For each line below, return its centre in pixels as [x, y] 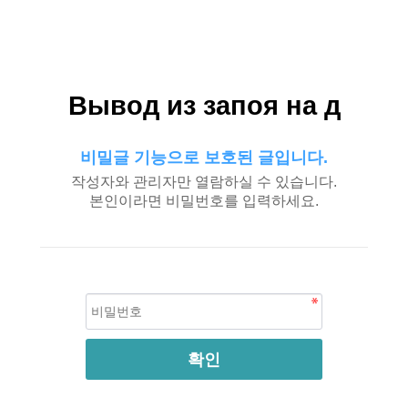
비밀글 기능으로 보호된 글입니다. [204, 158]
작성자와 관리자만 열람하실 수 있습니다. [204, 182]
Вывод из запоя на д [204, 106]
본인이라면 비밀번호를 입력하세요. [204, 201]
